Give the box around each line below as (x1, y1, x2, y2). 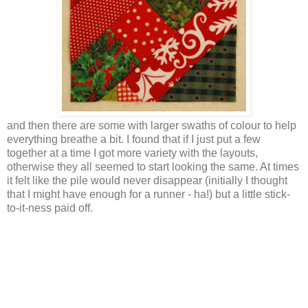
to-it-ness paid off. (7, 201, 93, 214)
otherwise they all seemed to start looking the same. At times (7, 160, 299, 173)
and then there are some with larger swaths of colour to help (7, 119, 296, 131)
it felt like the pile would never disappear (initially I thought (7, 174, 287, 186)
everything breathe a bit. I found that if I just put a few (7, 133, 261, 145)
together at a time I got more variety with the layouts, (7, 146, 258, 159)
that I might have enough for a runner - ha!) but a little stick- (7, 188, 290, 200)
